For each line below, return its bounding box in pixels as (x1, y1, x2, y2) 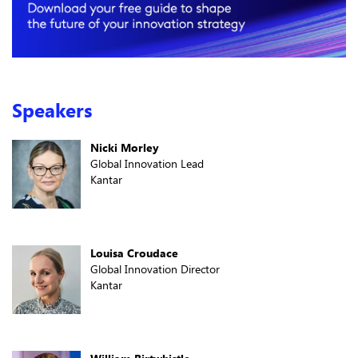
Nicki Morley (90, 139, 159, 155)
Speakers (12, 96, 93, 123)
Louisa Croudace (90, 245, 178, 261)
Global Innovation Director (90, 261, 220, 276)
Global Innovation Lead (90, 155, 204, 171)
